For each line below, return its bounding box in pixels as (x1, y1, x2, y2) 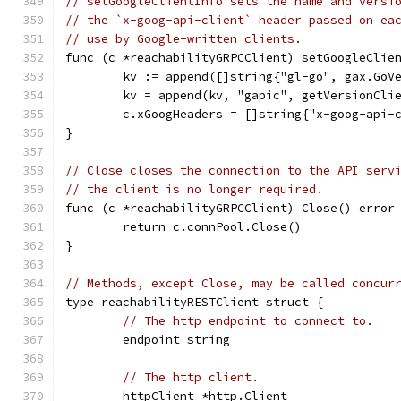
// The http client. (123, 370, 259, 385)
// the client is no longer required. (65, 182, 323, 197)
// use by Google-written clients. (65, 31, 302, 47)
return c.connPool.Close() (123, 219, 302, 235)
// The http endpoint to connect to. (123, 313, 373, 328)
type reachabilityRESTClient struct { (65, 294, 323, 310)
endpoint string (123, 332, 230, 347)
